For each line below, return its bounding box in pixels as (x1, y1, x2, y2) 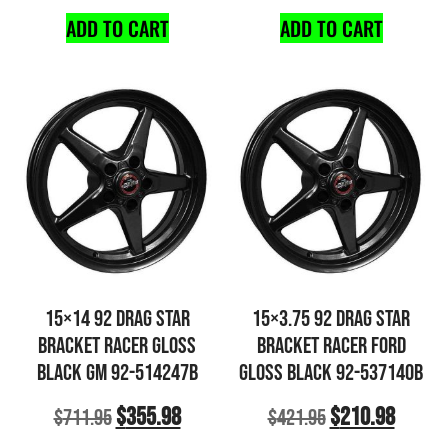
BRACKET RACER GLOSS (38, 332, 196, 361)
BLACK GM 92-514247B (36, 359, 198, 388)
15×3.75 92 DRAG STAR (252, 305, 410, 334)
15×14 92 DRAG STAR (44, 305, 190, 334)
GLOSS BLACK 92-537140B (239, 359, 423, 388)
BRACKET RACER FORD (256, 332, 406, 361)
